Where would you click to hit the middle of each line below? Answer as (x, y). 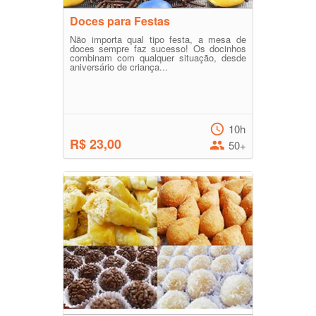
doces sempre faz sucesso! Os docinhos (158, 49)
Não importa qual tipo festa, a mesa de (158, 39)
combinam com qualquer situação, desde (158, 58)
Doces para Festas (120, 21)
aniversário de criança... (119, 67)
